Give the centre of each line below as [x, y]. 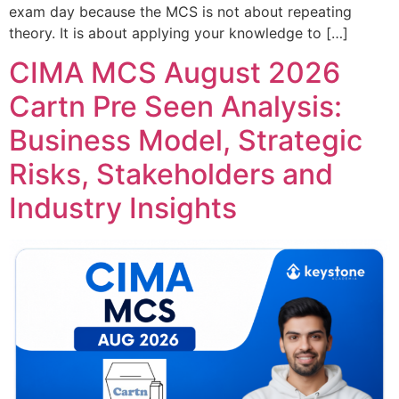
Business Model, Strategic [186, 141]
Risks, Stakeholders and [171, 175]
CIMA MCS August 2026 [175, 73]
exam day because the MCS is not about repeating [180, 11]
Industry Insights [123, 208]
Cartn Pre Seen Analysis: [175, 107]
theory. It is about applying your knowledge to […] [179, 33]
